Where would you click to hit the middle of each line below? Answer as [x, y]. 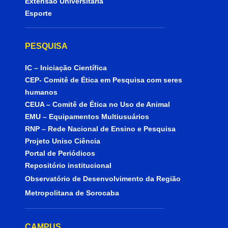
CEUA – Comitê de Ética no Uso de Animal [98, 105]
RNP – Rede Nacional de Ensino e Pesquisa [101, 129]
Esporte [39, 13]
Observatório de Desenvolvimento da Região [103, 179]
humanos [41, 92]
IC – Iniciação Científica [66, 68]
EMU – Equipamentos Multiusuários [87, 117]
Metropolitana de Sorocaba [72, 193]
